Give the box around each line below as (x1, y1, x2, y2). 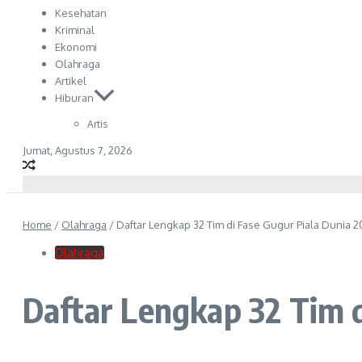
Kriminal (55, 23, 95, 37)
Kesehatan (55, 6, 107, 20)
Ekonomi (55, 40, 97, 54)
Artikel (55, 74, 86, 88)
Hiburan (55, 91, 94, 105)
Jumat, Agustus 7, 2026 (23, 144, 133, 158)
